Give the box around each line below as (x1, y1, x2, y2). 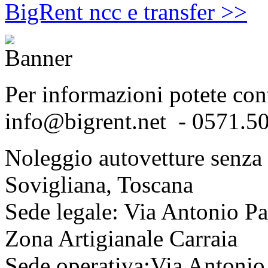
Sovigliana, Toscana (5, 172, 193, 198)
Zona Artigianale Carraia (5, 226, 243, 252)
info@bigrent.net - (5, 108, 186, 135)
